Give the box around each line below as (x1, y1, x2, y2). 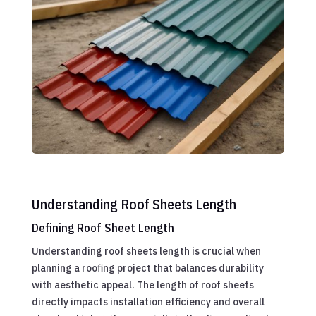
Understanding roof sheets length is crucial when (31, 244, 261, 257)
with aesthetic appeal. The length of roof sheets (31, 278, 254, 291)
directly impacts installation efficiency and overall (31, 295, 265, 308)
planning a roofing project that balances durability (31, 261, 264, 274)
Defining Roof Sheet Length (31, 219, 174, 236)
